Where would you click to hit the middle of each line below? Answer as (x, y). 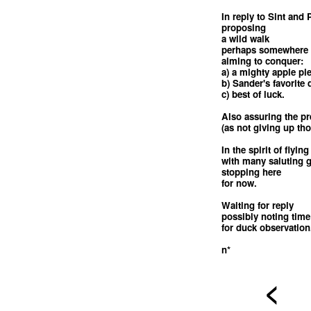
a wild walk (245, 38)
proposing (243, 27)
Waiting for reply (257, 205)
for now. (239, 183)
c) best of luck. (253, 94)
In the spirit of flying (265, 149)
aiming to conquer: (262, 60)
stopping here (251, 171)
